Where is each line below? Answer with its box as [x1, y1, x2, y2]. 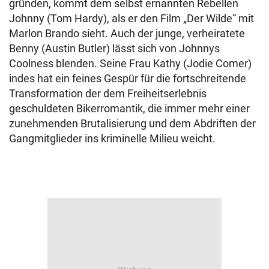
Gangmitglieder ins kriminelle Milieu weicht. [9, 132, 216, 145]
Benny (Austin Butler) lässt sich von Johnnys [9, 42, 220, 55]
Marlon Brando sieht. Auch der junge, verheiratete [9, 27, 245, 40]
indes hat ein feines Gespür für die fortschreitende [9, 72, 246, 85]
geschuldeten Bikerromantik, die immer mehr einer [9, 102, 250, 115]
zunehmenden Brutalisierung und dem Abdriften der [9, 117, 256, 130]
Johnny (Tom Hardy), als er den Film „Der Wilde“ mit [9, 12, 254, 25]
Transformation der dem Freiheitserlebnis [9, 87, 207, 100]
